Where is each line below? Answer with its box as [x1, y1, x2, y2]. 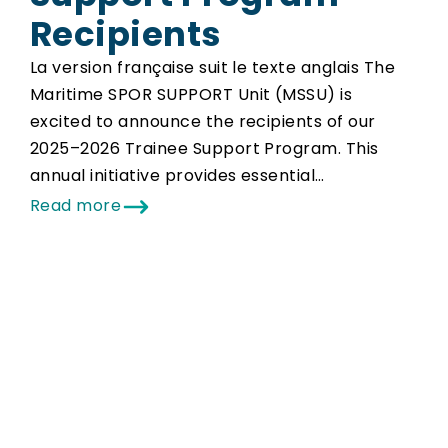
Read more [30, 194, 122, 218]
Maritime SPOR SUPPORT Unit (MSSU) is [30, 82, 353, 106]
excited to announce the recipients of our [30, 109, 376, 133]
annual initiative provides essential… [30, 163, 325, 187]
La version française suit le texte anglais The [30, 55, 396, 79]
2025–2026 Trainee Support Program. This [30, 136, 379, 160]
